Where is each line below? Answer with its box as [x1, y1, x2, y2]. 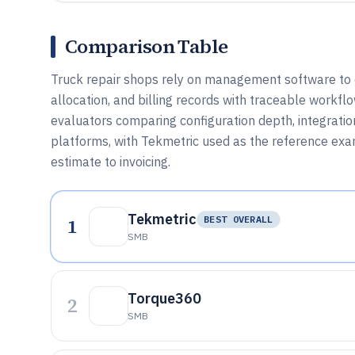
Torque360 [128, 289, 201, 307]
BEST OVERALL [204, 213, 273, 225]
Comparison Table [65, 33, 228, 59]
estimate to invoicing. [51, 154, 170, 170]
